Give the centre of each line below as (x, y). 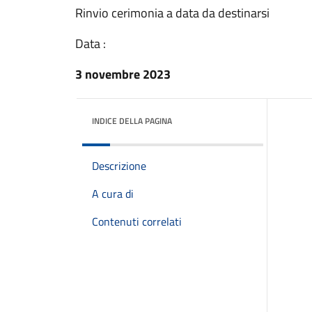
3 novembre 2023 (123, 74)
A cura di (113, 194)
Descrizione (119, 166)
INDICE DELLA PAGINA (132, 121)
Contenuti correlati (137, 221)
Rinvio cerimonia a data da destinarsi (172, 13)
